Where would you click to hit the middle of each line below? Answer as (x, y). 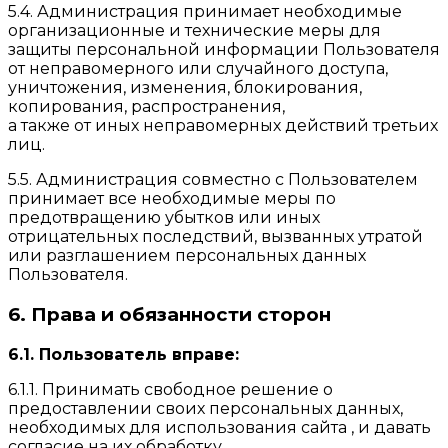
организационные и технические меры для (194, 31)
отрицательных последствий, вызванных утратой (215, 237)
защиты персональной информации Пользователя (224, 50)
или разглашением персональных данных (187, 256)
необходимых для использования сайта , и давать (219, 427)
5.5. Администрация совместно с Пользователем (213, 180)
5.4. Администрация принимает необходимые (205, 12)
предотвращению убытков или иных (164, 218)
